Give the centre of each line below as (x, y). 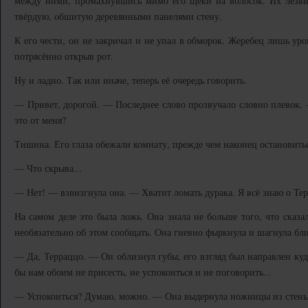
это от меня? (40, 120)
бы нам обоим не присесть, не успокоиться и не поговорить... (143, 272)
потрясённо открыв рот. (64, 56)
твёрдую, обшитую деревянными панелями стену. (118, 16)
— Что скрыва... (48, 168)
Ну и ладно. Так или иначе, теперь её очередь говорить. (131, 80)
